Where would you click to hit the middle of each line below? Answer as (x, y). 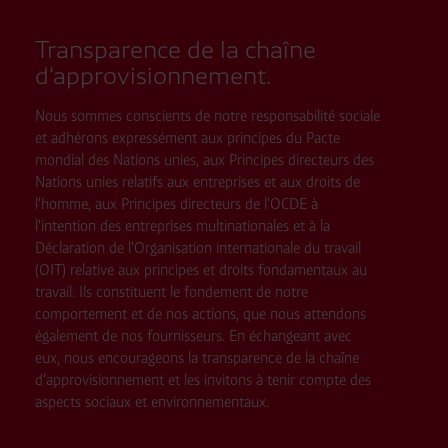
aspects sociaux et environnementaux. (151, 401)
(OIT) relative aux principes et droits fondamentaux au (200, 269)
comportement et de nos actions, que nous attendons (200, 313)
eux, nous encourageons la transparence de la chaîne (196, 357)
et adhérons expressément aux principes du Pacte (187, 137)
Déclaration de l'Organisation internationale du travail (197, 247)
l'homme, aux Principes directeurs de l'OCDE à (176, 203)
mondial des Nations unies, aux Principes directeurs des (204, 159)
